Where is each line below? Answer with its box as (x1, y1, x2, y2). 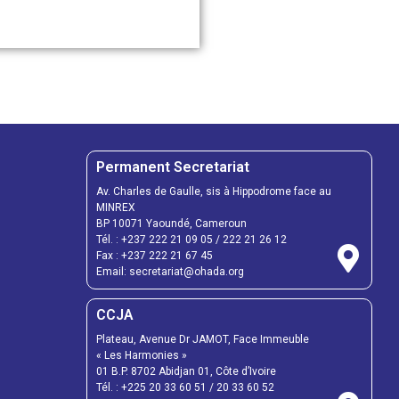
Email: (96, 265, 129, 278)
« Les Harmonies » (96, 348, 187, 362)
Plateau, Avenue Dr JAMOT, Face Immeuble (96, 332, 309, 346)
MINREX (96, 200, 135, 214)
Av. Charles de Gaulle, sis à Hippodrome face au (96, 184, 331, 198)
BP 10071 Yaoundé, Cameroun (96, 216, 247, 230)
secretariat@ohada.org (129, 265, 244, 278)
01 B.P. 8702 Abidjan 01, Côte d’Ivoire (96, 364, 276, 378)
